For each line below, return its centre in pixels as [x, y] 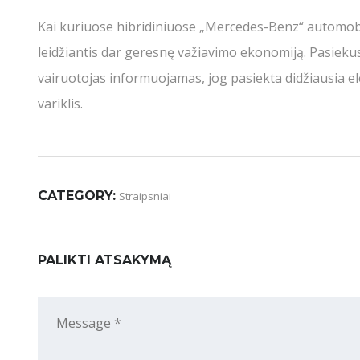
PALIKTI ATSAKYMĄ [104, 260]
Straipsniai [145, 196]
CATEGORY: [77, 196]
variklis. [60, 104]
